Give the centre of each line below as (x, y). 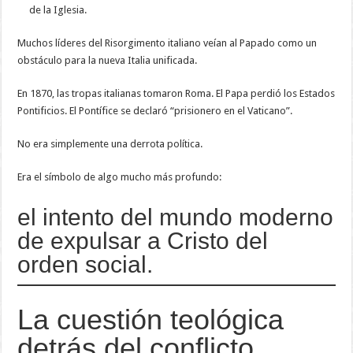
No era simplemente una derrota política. (110, 143)
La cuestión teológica (151, 319)
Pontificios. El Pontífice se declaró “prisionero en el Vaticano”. (155, 110)
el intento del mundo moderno (176, 217)
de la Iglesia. (58, 9)
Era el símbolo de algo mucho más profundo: (120, 176)
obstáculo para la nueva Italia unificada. (108, 60)
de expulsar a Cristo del (143, 240)
